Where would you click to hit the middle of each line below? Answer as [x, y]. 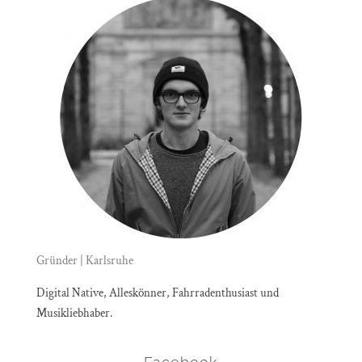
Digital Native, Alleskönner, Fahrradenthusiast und [157, 293]
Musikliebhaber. [74, 313]
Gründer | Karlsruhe [84, 260]
